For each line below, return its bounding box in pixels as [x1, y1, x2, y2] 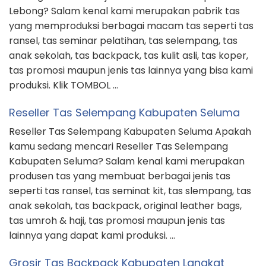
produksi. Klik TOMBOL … [9, 78, 118, 93]
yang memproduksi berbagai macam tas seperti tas [9, 19, 254, 33]
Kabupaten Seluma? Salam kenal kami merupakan [9, 154, 245, 169]
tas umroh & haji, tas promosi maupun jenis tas [9, 214, 225, 228]
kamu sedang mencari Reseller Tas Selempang [9, 140, 228, 154]
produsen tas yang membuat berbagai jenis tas [9, 169, 230, 183]
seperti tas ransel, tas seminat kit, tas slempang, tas [9, 184, 251, 198]
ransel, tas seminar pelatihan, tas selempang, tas [9, 34, 237, 48]
